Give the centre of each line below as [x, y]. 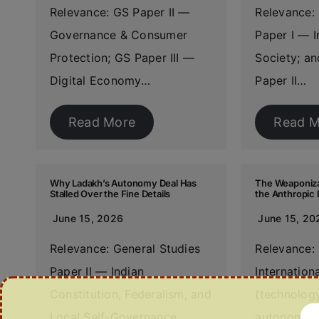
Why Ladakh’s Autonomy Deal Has [123, 183]
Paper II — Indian [97, 271]
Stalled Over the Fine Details [110, 194]
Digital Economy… [100, 80]
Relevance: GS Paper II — [120, 12]
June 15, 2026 [88, 218]
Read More [102, 122]
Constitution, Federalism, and [130, 294]
